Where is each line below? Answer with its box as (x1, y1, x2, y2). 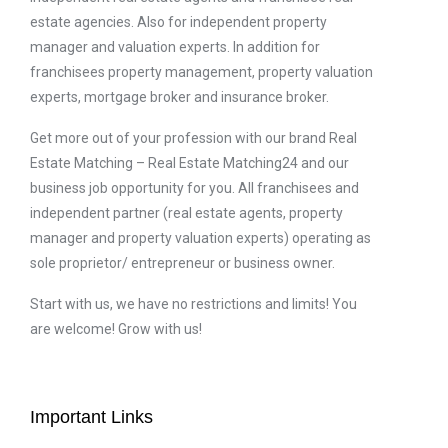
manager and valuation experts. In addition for (30, 39, 320, 56)
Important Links (30, 407, 153, 428)
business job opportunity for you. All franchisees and (30, 180, 359, 197)
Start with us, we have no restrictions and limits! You (30, 296, 357, 313)
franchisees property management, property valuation (30, 64, 373, 81)
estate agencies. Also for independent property (30, 14, 327, 31)
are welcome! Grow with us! (30, 321, 202, 338)
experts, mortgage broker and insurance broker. (30, 89, 329, 106)
